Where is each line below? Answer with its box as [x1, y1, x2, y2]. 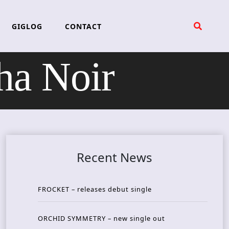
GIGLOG [11, 21, 42, 31]
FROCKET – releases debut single [38, 185, 152, 194]
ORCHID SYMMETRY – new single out [38, 214, 165, 223]
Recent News [77, 149, 152, 166]
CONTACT [64, 21, 102, 31]
